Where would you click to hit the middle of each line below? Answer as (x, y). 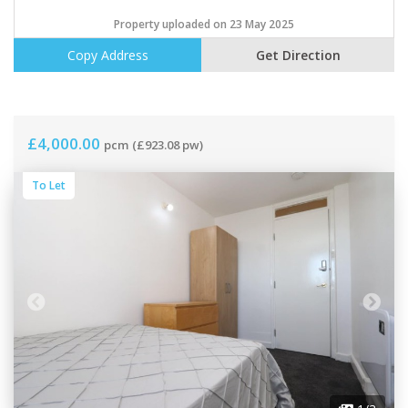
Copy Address (107, 56)
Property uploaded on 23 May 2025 (204, 25)
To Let (49, 186)
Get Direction (298, 56)
